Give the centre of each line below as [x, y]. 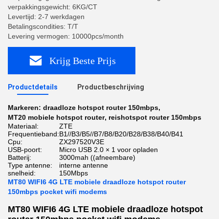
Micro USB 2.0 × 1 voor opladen [109, 150]
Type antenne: [30, 165]
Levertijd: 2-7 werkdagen [46, 17]
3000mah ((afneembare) [97, 157]
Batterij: [20, 157]
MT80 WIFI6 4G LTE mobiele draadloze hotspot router [97, 182]
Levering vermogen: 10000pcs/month [66, 36]
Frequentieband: [33, 134]
